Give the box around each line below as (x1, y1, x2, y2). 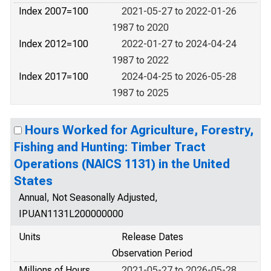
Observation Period (112, 247, 192, 259)
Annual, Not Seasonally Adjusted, (19, 192, 158, 203)
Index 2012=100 (19, 38, 88, 50)
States (14, 174, 53, 188)
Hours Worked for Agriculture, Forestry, (25, 123, 254, 137)
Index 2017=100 (19, 71, 88, 82)
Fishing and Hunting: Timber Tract (14, 140, 206, 154)
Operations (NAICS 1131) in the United (14, 157, 230, 171)
